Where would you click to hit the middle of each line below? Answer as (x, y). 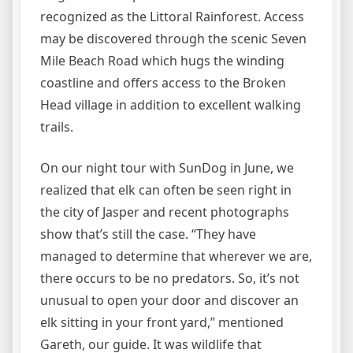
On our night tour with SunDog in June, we (167, 167)
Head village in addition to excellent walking (171, 104)
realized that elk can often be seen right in (166, 190)
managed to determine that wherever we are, (176, 256)
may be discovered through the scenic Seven (173, 38)
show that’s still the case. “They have (148, 234)
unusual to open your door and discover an (169, 300)
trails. (57, 126)
